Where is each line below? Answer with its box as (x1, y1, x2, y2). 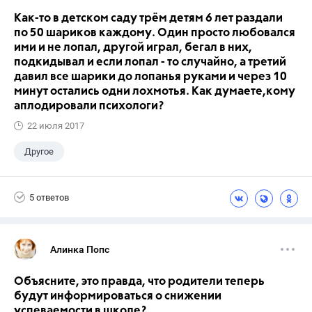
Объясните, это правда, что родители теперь (14, 276, 265, 288)
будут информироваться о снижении (14, 290, 221, 302)
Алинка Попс (50, 244, 109, 255)
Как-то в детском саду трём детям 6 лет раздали (14, 13, 283, 24)
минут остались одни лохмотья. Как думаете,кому (14, 86, 295, 97)
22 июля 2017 (27, 120, 84, 131)
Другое (24, 146, 54, 157)
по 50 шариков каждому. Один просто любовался (14, 27, 295, 39)
